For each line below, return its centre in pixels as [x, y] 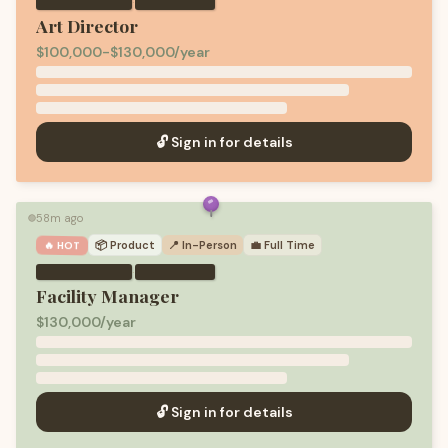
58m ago [59, 218]
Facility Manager [107, 295]
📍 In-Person [203, 245]
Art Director [87, 25]
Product [133, 245]
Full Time [290, 245]
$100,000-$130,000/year [123, 52]
